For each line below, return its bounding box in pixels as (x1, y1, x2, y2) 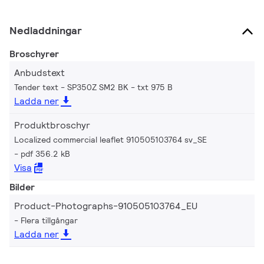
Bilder (9, 181, 35, 194)
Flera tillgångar (21, 215, 78, 226)
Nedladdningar (9, 24, 82, 38)
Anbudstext (14, 67, 65, 80)
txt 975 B (137, 82, 173, 93)
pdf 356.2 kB (21, 148, 70, 160)
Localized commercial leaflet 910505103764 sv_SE (14, 134, 207, 146)
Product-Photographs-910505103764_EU (14, 200, 197, 213)
